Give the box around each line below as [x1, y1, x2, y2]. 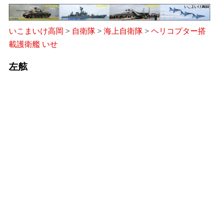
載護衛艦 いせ [9, 40, 58, 49]
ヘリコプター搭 [151, 27, 206, 36]
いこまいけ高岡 [9, 27, 64, 36]
